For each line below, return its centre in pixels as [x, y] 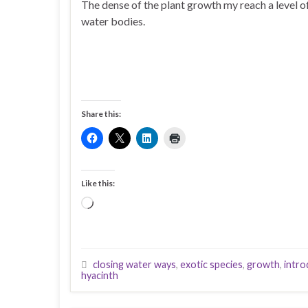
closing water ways [134, 264]
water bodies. [115, 21]
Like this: [98, 183]
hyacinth [100, 275]
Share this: [101, 113]
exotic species [211, 264]
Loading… [116, 203]
